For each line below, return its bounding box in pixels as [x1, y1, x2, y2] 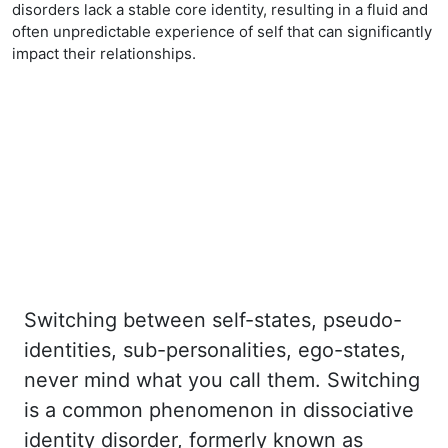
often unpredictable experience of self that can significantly [12, 22, 432, 41]
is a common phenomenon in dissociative [24, 398, 414, 422]
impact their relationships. [12, 44, 196, 63]
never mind [24, 368, 136, 392]
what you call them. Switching [136, 368, 420, 392]
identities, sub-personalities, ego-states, [24, 338, 406, 362]
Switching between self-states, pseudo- [24, 308, 402, 332]
